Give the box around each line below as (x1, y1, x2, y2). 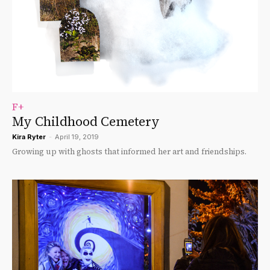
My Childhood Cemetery (12, 112, 160, 130)
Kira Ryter (12, 132, 46, 141)
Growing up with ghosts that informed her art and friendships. (12, 146, 246, 157)
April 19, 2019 (55, 132, 99, 141)
